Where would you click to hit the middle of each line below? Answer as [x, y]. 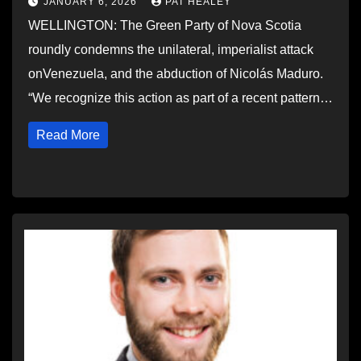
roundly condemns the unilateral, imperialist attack [171, 50]
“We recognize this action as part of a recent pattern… [180, 98]
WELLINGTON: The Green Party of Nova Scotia [165, 25]
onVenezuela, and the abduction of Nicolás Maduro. [176, 74]
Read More [68, 135]
